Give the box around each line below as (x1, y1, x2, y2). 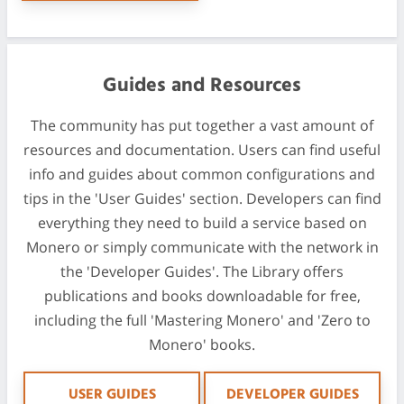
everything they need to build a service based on (37, 212, 367, 233)
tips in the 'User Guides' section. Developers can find (23, 188, 381, 208)
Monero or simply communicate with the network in (25, 236, 379, 257)
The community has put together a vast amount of (31, 115, 373, 135)
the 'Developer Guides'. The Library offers (60, 261, 344, 281)
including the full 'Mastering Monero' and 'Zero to (33, 309, 371, 330)
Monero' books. (149, 334, 255, 354)
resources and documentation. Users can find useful (23, 139, 381, 160)
